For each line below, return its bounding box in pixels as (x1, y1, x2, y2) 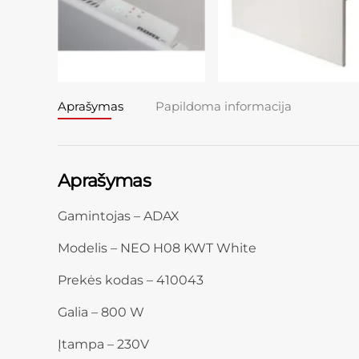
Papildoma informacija (155, 99, 292, 115)
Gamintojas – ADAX (58, 208, 179, 224)
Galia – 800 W (58, 305, 144, 321)
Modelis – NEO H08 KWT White (58, 240, 256, 256)
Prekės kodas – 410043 (58, 272, 204, 288)
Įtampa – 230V (58, 337, 149, 353)
